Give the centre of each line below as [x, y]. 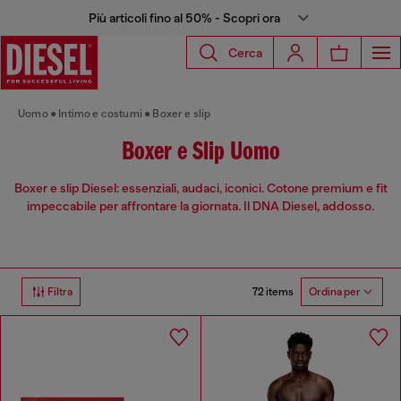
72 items [273, 291]
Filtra [60, 292]
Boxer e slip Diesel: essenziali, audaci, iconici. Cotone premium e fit [200, 188]
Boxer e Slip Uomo [200, 153]
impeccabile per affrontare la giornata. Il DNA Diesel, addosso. [200, 206]
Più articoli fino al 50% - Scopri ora [184, 18]
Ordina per [335, 292]
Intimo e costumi [100, 114]
